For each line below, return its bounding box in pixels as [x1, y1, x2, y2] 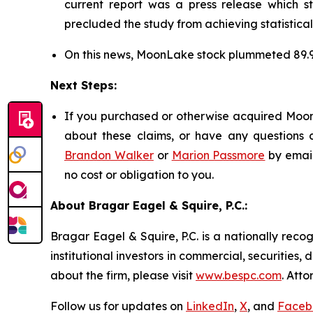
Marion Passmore [171, 147, 265, 162]
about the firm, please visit [50, 268, 196, 282]
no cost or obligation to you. [64, 167, 214, 182]
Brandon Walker [64, 147, 154, 162]
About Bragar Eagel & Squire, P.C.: [50, 198, 247, 212]
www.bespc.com [196, 268, 282, 282]
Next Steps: [50, 78, 117, 92]
